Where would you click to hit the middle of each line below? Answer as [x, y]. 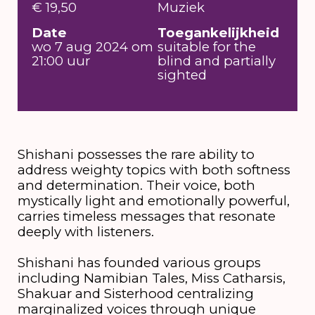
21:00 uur [61, 60]
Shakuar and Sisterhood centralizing [135, 294]
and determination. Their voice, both [136, 186]
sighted [182, 75]
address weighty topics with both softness [154, 170]
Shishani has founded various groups [139, 263]
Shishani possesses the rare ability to [136, 155]
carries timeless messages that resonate [146, 217]
